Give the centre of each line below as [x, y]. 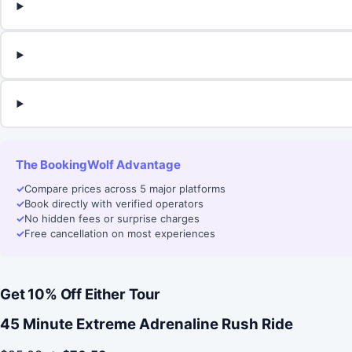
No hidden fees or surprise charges [112, 219]
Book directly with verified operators [114, 204]
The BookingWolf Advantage [98, 165]
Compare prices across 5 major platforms [125, 189]
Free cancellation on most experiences [120, 234]
